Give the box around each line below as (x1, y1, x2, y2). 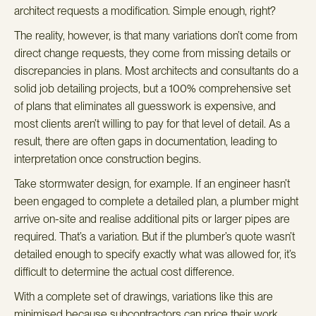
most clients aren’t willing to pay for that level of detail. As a (14, 116, 290, 130)
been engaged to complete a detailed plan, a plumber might (14, 194, 298, 208)
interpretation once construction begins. (14, 152, 201, 166)
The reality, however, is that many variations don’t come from (14, 28, 298, 42)
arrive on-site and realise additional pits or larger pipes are (14, 212, 290, 226)
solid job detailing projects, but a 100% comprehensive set (14, 81, 291, 95)
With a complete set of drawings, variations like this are (14, 289, 273, 303)
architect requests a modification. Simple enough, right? (14, 4, 276, 18)
